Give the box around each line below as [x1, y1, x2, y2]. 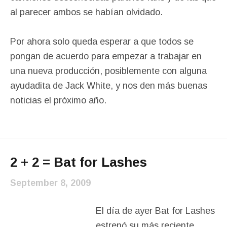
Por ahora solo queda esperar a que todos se [10, 36, 194, 47]
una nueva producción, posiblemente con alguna [10, 65, 207, 76]
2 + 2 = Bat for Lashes [10, 154, 147, 170]
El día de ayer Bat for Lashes [96, 205, 215, 216]
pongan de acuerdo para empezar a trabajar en [10, 51, 202, 61]
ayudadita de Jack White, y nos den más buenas [10, 80, 207, 91]
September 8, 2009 [10, 177, 91, 188]
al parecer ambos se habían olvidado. [10, 7, 163, 17]
